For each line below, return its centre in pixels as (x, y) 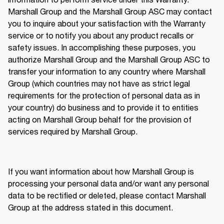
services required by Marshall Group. (74, 131)
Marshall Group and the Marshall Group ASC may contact (110, 11)
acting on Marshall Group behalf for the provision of (100, 119)
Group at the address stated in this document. (92, 207)
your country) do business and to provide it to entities (103, 107)
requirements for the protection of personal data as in (104, 95)
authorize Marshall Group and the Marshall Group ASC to (109, 59)
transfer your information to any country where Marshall (107, 71)
